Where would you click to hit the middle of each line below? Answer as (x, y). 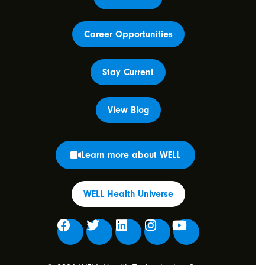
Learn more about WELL (130, 155)
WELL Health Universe (128, 194)
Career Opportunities (128, 35)
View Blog (128, 110)
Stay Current (128, 72)
